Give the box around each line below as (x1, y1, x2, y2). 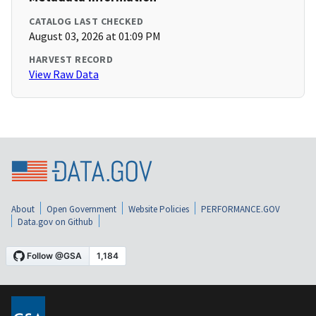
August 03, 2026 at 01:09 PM (29, 29, 161, 44)
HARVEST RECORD (29, 53, 113, 66)
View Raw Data (29, 67, 99, 82)
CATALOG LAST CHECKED (29, 15, 143, 28)
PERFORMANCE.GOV (201, 203, 280, 216)
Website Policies (128, 203, 189, 216)
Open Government (47, 203, 116, 216)
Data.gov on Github (18, 216, 93, 229)
